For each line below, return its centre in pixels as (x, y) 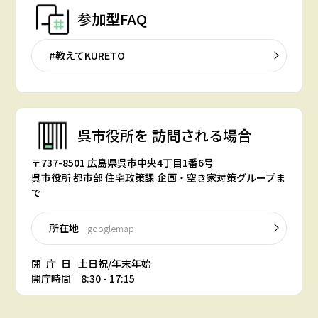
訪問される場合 (199, 136)
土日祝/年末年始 (113, 263)
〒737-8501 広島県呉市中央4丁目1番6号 (122, 162)
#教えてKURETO (87, 55)
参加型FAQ (112, 19)
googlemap (110, 228)
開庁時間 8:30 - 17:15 (83, 278)
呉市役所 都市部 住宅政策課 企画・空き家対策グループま (158, 177)
